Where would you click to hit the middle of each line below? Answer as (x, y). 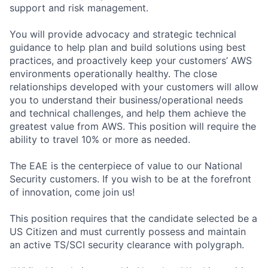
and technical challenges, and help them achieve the (128, 113)
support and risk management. (79, 7)
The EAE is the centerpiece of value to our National (126, 165)
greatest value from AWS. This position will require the (133, 126)
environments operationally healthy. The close (113, 73)
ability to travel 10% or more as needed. (100, 139)
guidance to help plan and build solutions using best (128, 47)
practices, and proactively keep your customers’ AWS (131, 60)
